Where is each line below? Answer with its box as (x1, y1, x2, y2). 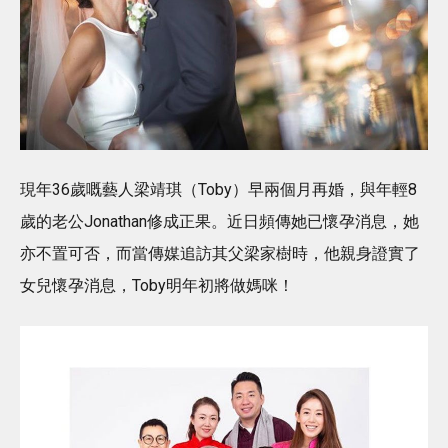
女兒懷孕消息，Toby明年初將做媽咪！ (20, 275, 294, 295)
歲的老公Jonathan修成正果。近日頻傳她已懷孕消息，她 (20, 211, 419, 231)
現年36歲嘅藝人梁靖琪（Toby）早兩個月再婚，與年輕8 (20, 179, 417, 199)
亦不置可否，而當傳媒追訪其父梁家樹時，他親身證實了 (20, 243, 420, 263)
